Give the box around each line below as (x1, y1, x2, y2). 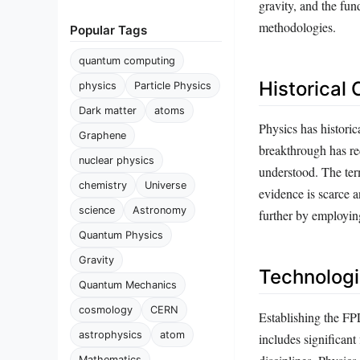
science (79, 204, 115, 216)
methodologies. (259, 18, 336, 36)
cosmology (79, 304, 133, 316)
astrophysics (79, 329, 142, 341)
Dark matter (79, 104, 137, 117)
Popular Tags (70, 22, 147, 38)
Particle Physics (134, 80, 211, 92)
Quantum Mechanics (79, 279, 177, 291)
